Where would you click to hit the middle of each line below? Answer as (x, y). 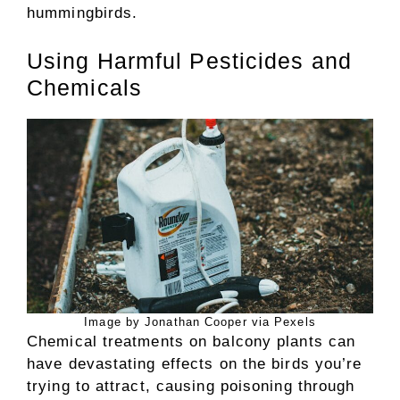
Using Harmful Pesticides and (189, 60)
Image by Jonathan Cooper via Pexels (200, 321)
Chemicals (84, 87)
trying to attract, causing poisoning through (191, 386)
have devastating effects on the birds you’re (195, 363)
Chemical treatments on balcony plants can (192, 341)
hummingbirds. (83, 13)
